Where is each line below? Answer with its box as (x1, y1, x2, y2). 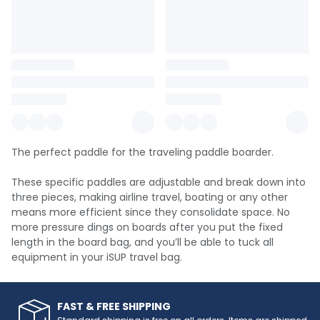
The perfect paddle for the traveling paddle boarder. (11, 145, 274, 159)
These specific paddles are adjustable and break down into (11, 175, 306, 189)
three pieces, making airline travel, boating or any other (11, 190, 288, 204)
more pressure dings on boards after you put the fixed (11, 220, 283, 234)
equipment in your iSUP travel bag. (11, 250, 182, 264)
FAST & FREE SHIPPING (57, 299, 171, 314)
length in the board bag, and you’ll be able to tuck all (11, 235, 274, 249)
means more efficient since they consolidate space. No (11, 205, 290, 219)
